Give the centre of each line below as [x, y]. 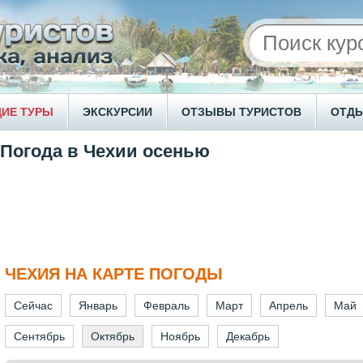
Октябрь [113, 337]
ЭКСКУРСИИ [117, 112]
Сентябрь [39, 337]
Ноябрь [180, 337]
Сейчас [33, 306]
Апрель [288, 306]
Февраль [167, 306]
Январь [98, 306]
